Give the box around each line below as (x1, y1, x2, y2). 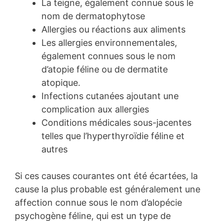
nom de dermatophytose (41, 11, 145, 22)
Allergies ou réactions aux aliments (41, 24, 185, 35)
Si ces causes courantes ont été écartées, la (15, 171, 198, 182)
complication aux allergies (41, 104, 149, 115)
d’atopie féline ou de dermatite (41, 64, 168, 75)
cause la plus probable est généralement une (15, 184, 200, 195)
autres (41, 144, 68, 155)
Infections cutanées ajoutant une (41, 91, 179, 102)
